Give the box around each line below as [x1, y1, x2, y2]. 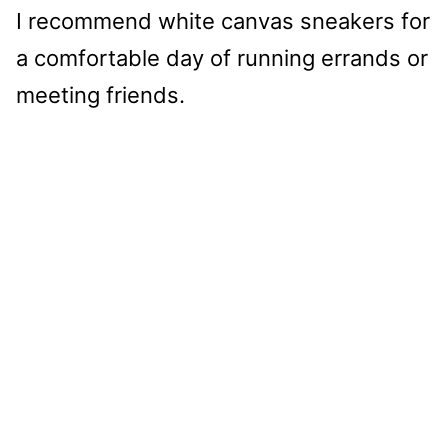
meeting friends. [16, 81, 185, 108]
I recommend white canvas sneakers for [16, 7, 430, 34]
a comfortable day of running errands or [16, 44, 428, 71]
